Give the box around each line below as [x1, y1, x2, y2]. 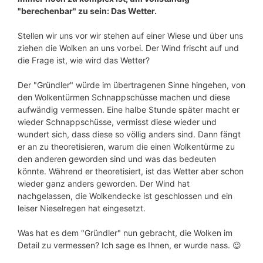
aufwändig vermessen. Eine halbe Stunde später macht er [18, 104, 240, 115]
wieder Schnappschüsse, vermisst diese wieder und [18, 117, 217, 127]
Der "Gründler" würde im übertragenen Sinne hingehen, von [18, 80, 245, 90]
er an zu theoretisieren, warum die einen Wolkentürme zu [18, 141, 235, 152]
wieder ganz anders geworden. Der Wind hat [18, 178, 190, 189]
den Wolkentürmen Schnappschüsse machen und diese [18, 92, 230, 103]
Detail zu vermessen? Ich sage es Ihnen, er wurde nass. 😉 [18, 240, 241, 251]
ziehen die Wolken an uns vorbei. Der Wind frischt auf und [18, 43, 239, 53]
